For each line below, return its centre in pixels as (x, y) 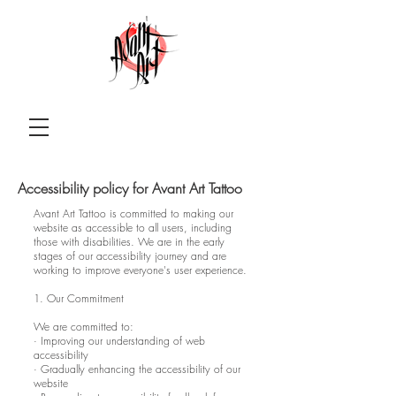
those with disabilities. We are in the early (129, 242)
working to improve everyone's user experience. (140, 270)
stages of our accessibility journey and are (130, 256)
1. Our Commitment (79, 298)
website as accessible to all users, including (133, 228)
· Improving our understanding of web (119, 341)
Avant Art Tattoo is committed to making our (133, 213)
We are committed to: (84, 327)
